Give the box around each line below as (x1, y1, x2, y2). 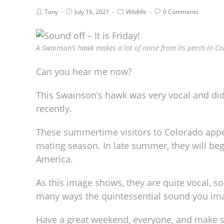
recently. (36, 102, 72, 114)
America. (36, 152, 73, 165)
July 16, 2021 (74, 7, 109, 16)
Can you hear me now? (36, 65, 132, 77)
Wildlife (126, 7, 146, 16)
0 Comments (163, 7, 198, 16)
